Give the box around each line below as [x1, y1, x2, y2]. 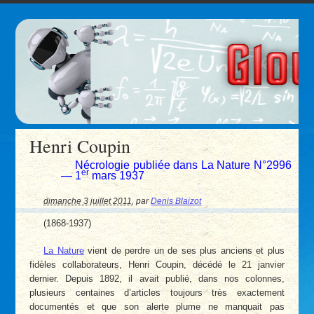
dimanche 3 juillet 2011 [43, 196, 132, 206]
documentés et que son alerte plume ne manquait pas [29, 301, 285, 313]
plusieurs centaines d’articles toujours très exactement [29, 287, 285, 299]
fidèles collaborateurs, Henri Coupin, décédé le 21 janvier [29, 259, 285, 271]
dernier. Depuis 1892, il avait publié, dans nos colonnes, [29, 273, 285, 285]
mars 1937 [89, 169, 145, 182]
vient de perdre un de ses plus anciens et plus [83, 245, 285, 257]
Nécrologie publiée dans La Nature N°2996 [75, 158, 292, 171]
